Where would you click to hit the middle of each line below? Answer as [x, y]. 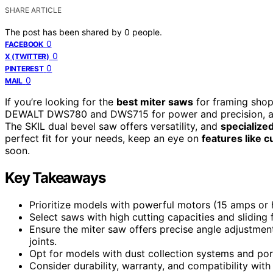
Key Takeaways [55, 177]
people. [147, 32]
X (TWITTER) [27, 56]
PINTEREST [24, 68]
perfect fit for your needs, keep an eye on [103, 138]
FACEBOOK [24, 44]
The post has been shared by [65, 32]
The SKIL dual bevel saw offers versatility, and [113, 126]
